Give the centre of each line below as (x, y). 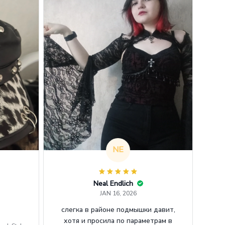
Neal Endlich (113, 183)
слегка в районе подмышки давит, (118, 209)
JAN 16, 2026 (118, 193)
